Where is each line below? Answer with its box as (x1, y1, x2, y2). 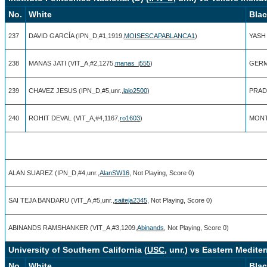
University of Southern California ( (8, 244, 147, 254)
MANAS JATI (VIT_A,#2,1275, (29, 59, 115, 67)
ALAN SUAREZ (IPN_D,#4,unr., (8, 169, 100, 176)
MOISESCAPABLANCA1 (124, 32, 195, 39)
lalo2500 (123, 86, 147, 94)
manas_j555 (115, 59, 150, 67)
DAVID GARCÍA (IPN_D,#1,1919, (29, 32, 124, 39)
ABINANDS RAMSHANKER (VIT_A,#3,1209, (8, 223, 137, 231)
